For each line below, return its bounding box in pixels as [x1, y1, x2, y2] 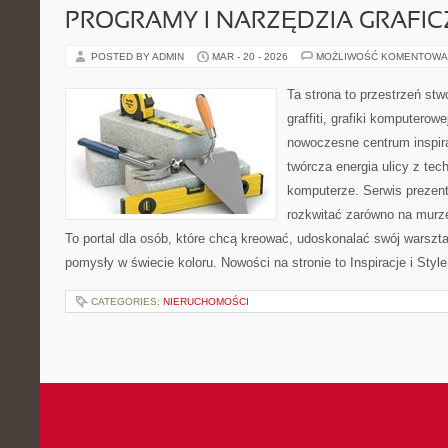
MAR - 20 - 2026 [212, 51, 288, 62]
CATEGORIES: [91, 296, 163, 307]
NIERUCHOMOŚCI [163, 296, 249, 307]
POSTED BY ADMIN [91, 51, 187, 62]
